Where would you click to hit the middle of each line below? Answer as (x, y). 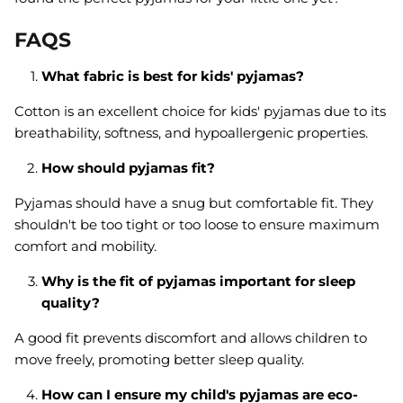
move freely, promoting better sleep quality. (159, 360)
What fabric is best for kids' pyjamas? (173, 76)
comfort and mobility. (85, 246)
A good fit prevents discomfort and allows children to (191, 338)
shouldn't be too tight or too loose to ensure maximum (197, 225)
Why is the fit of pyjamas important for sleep (198, 282)
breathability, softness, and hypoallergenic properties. (191, 133)
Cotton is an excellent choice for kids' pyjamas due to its (200, 112)
